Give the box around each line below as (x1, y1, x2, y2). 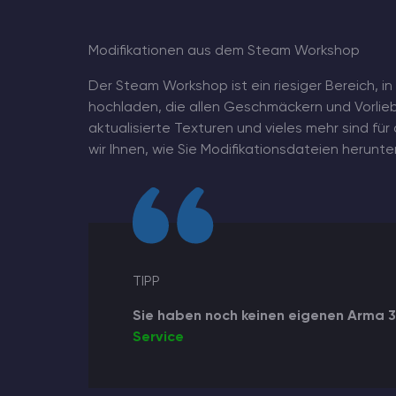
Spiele (17, 212, 60, 226)
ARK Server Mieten (17, 126, 143, 140)
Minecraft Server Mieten (17, 39, 182, 53)
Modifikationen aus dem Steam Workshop (88, 44, 360, 59)
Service (132, 331, 184, 346)
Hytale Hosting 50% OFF (17, 82, 179, 96)
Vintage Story (17, 169, 111, 183)
